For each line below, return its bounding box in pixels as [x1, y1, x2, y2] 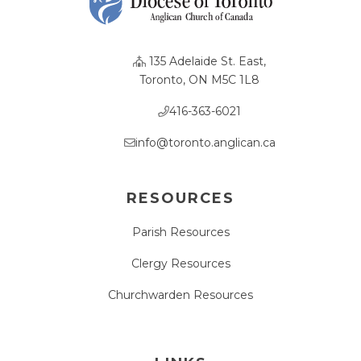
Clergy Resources [131, 255, 230, 271]
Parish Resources [131, 224, 230, 239]
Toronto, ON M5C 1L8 [139, 72, 259, 87]
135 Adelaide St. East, [146, 53, 266, 68]
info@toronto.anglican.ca [135, 135, 276, 150]
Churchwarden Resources [108, 287, 253, 302]
